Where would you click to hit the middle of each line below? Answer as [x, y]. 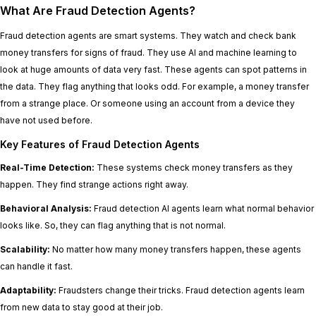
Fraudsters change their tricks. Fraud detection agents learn [181, 291]
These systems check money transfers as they [194, 168]
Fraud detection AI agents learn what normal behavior [203, 209]
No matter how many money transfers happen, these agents [176, 250]
